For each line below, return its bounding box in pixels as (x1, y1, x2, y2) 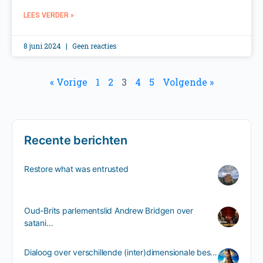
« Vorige (49, 76, 87, 89)
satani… (24, 217, 53, 228)
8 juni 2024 (23, 41, 63, 51)
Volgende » (162, 76, 214, 89)
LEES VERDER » (23, 11, 74, 20)
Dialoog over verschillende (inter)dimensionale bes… (24, 247, 218, 257)
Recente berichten (24, 133, 127, 148)
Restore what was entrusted (24, 164, 129, 174)
